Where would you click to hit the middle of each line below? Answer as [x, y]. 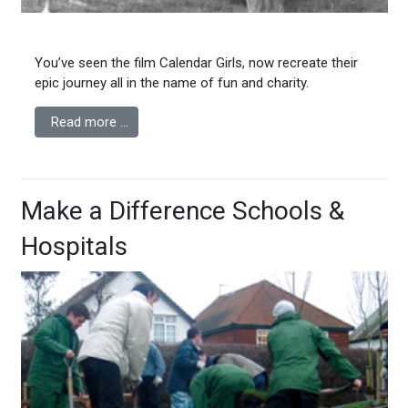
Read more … [90, 122]
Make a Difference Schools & [182, 211]
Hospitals [74, 247]
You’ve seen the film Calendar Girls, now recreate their [196, 63]
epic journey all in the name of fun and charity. [171, 83]
